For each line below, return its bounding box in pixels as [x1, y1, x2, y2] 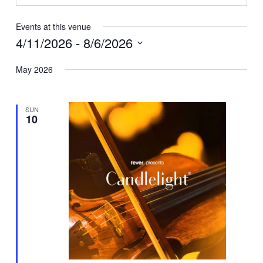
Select [15, 55, 39, 65]
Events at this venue [16, 21, 92, 33]
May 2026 [16, 63, 53, 76]
